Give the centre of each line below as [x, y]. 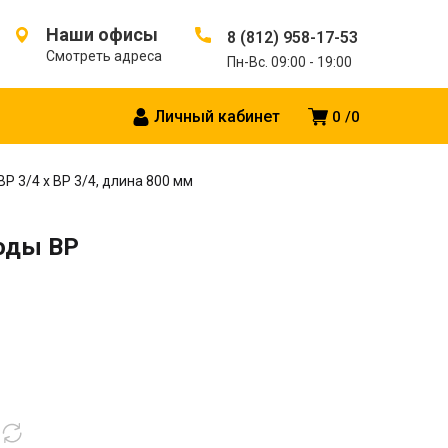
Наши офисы [102, 34]
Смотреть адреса [104, 56]
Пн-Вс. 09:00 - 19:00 [289, 62]
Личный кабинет [217, 117]
